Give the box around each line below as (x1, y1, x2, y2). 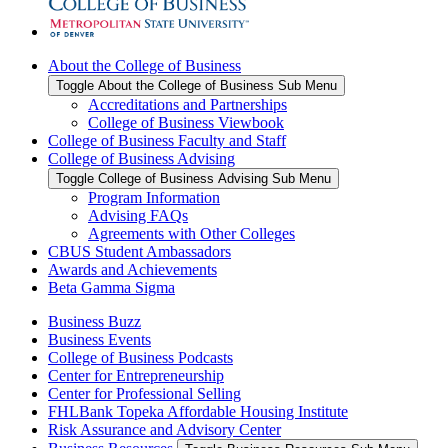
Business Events (48, 330, 151, 348)
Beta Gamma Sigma (48, 278, 175, 296)
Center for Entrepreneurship (48, 366, 224, 384)
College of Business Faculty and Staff (48, 131, 286, 149)
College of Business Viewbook (88, 113, 284, 131)
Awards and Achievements (48, 260, 217, 278)
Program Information (88, 188, 220, 206)
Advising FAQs (88, 206, 188, 224)
